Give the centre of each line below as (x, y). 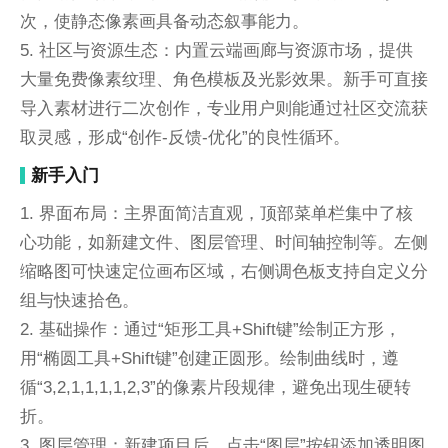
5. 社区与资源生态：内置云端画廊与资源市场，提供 (216, 50)
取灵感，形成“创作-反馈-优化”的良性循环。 (184, 137)
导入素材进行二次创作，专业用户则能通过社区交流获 (223, 108)
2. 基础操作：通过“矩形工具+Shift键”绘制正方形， (210, 328)
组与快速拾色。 (79, 299)
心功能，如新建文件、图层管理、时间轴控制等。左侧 (223, 241)
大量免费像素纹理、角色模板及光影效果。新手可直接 (223, 79)
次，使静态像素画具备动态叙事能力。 (164, 21)
